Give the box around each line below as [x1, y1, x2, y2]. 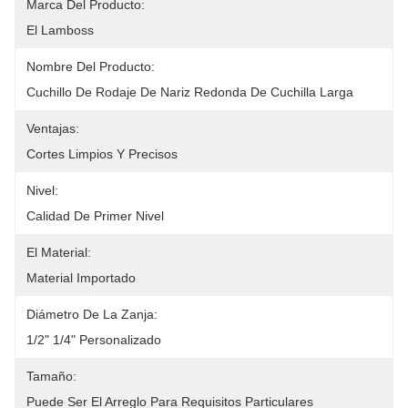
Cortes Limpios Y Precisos [26, 147, 178, 161]
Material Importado [26, 270, 136, 285]
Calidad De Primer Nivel [26, 209, 164, 223]
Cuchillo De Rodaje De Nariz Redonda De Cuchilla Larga [26, 85, 353, 99]
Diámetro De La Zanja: [26, 307, 158, 321]
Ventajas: [26, 121, 79, 136]
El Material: [26, 245, 91, 260]
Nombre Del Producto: [26, 59, 155, 74]
